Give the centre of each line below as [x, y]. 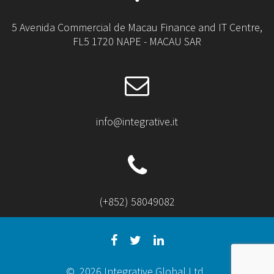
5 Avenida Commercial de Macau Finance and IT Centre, [137, 27]
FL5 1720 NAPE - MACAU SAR [137, 41]
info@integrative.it [137, 121]
